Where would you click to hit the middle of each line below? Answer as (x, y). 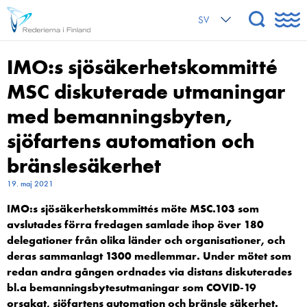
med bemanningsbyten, (120, 116)
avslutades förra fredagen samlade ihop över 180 (135, 224)
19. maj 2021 (30, 184)
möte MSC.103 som (210, 209)
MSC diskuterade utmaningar (146, 92)
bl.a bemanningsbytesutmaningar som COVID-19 (132, 287)
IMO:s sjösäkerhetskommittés (84, 209)
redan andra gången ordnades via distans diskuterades (149, 272)
